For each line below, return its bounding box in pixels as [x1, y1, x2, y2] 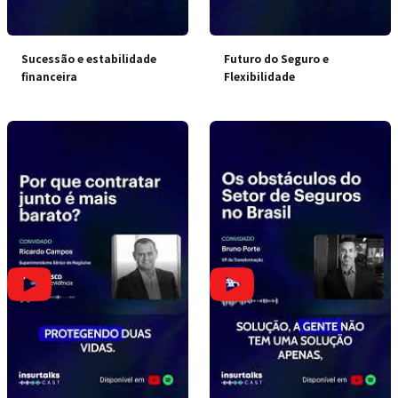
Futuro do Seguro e [224, 51, 329, 67]
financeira [21, 68, 77, 84]
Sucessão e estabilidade [21, 51, 156, 67]
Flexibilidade [224, 68, 295, 84]
